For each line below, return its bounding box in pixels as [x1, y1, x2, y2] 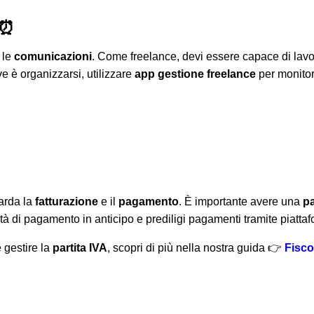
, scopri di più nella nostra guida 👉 [107, 242, 285, 254]
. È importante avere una [179, 196, 303, 208]
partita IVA [53, 242, 107, 254]
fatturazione [35, 196, 98, 208]
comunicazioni [14, 50, 92, 63]
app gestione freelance [135, 68, 256, 81]
